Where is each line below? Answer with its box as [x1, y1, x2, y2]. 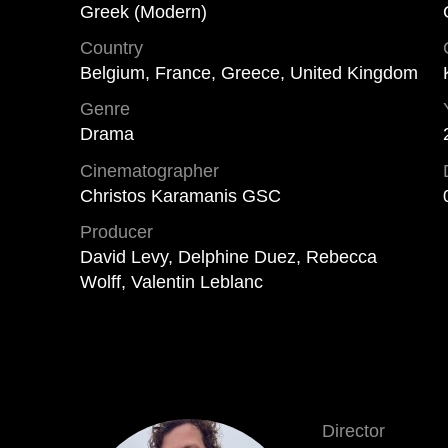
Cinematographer [80, 160, 219, 181]
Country [80, 37, 143, 58]
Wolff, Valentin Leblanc [80, 271, 263, 292]
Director [322, 420, 385, 441]
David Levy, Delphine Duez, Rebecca [80, 246, 377, 267]
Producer [80, 221, 153, 242]
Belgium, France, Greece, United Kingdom [80, 62, 418, 83]
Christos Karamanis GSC [80, 185, 281, 206]
